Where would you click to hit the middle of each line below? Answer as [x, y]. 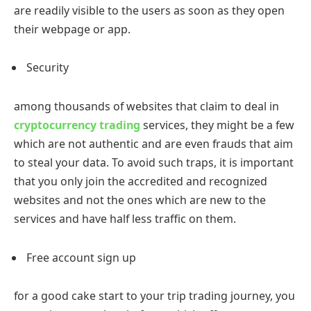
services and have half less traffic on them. [126, 219]
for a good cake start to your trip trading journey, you [154, 296]
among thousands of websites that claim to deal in [146, 107]
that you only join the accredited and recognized [141, 182]
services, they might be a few [217, 125]
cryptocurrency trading [77, 125]
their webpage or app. [74, 29]
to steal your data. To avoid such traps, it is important [154, 163]
